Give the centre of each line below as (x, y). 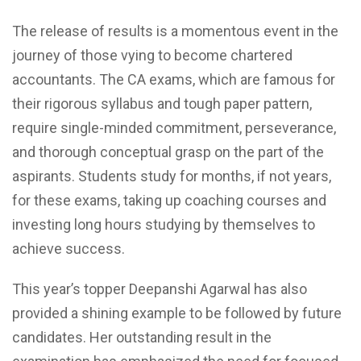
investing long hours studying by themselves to (164, 224)
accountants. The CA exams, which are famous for (174, 79)
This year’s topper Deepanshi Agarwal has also (160, 288)
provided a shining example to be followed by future (177, 313)
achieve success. (68, 248)
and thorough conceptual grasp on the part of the (168, 151)
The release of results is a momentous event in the (175, 31)
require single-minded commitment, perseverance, (174, 127)
